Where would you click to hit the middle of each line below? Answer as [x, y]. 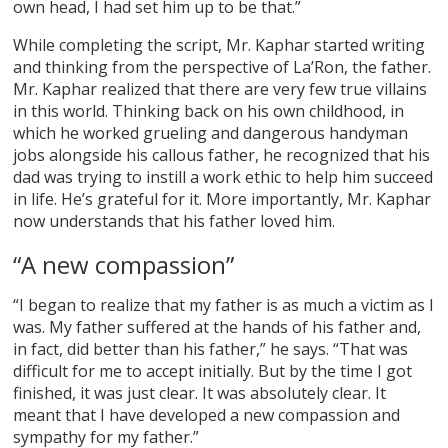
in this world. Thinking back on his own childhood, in [209, 111]
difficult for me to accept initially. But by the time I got [213, 371]
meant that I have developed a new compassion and [207, 415]
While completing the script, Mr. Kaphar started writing [219, 45]
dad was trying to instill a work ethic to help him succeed [223, 177]
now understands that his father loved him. [176, 221]
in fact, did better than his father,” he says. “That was [211, 349]
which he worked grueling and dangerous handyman [211, 133]
